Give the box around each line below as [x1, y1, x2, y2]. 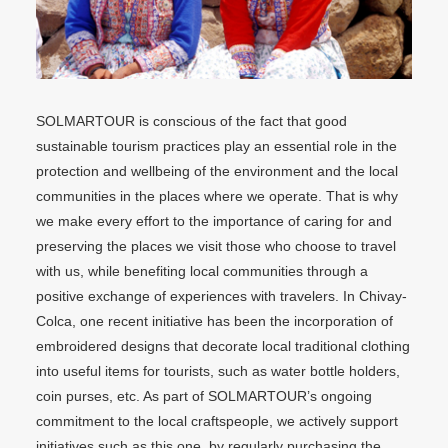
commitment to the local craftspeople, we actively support [35, 413, 398, 430]
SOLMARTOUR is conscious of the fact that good [35, 113, 347, 130]
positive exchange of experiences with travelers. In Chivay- [35, 288, 407, 305]
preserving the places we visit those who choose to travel [35, 238, 396, 255]
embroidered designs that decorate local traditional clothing [35, 338, 410, 355]
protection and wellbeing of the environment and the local [35, 163, 398, 180]
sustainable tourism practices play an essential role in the [35, 138, 397, 155]
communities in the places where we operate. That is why [35, 188, 398, 205]
